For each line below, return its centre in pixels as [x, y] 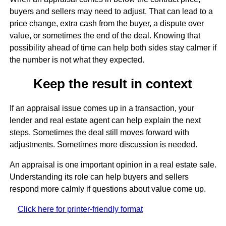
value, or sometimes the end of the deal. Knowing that [105, 36]
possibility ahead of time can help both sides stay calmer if [113, 48]
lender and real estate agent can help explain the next [105, 120]
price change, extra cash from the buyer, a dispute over [106, 24]
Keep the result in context [113, 84]
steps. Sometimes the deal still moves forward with [99, 132]
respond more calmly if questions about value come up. [107, 189]
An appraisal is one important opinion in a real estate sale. [113, 164]
